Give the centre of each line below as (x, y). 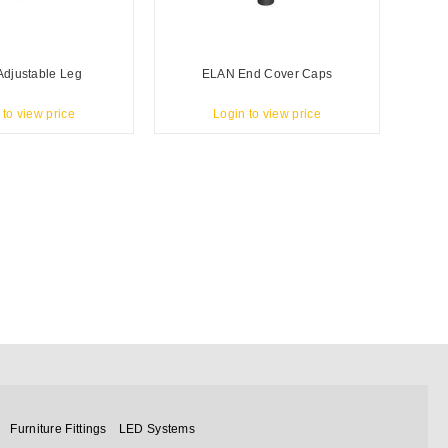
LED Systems (157, 429)
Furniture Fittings (58, 429)
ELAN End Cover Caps (267, 73)
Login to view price (267, 114)
